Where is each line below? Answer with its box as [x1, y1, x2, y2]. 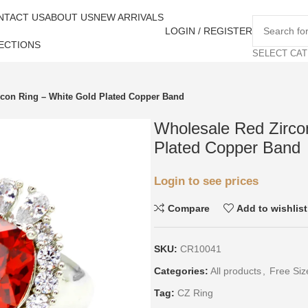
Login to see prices [154, 174, 258, 188]
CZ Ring [177, 287, 213, 298]
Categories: [154, 265, 208, 276]
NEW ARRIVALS [93, 12, 164, 23]
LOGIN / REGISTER [165, 25, 252, 36]
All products [210, 265, 261, 276]
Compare [167, 202, 210, 214]
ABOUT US [44, 12, 93, 23]
